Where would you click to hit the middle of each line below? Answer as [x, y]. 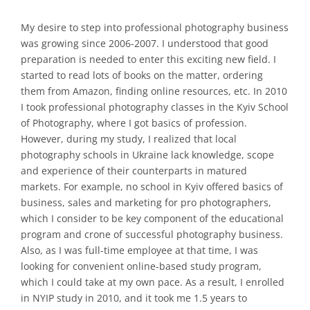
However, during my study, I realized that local [129, 138]
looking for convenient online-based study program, [141, 266]
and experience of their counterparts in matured [134, 170]
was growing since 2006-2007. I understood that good [145, 43]
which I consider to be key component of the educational [152, 218]
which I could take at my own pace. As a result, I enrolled [153, 282]
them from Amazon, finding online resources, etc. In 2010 [154, 91]
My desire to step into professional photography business [155, 27]
